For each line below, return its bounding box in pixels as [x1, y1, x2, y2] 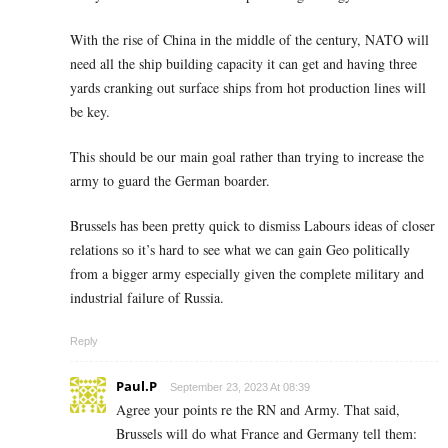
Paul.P [116, 376, 157, 395]
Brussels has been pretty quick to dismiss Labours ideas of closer [70, 215, 435, 235]
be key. [70, 101, 110, 121]
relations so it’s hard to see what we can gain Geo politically [70, 239, 410, 259]
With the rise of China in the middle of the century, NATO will [70, 29, 429, 49]
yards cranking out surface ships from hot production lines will [70, 77, 426, 97]
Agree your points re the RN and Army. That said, [116, 399, 400, 419]
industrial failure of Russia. [70, 287, 224, 307]
